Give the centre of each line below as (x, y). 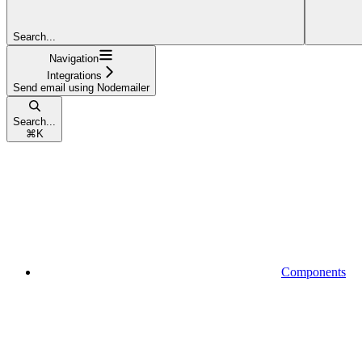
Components (314, 271)
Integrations (74, 75)
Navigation (74, 58)
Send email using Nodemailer (81, 87)
